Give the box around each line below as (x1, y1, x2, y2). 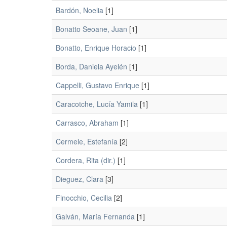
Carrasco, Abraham (56, 118, 119, 128)
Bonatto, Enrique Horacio (56, 43, 136, 53)
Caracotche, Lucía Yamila (56, 99, 138, 109)
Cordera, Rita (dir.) (56, 155, 116, 165)
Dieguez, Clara (56, 174, 103, 184)
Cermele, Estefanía (56, 136, 118, 146)
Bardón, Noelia (56, 5, 103, 15)
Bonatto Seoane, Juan (56, 24, 127, 34)
